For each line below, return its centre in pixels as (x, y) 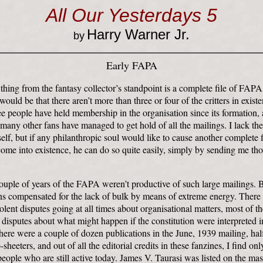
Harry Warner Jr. (138, 34)
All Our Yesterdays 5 (131, 15)
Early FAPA (131, 65)
